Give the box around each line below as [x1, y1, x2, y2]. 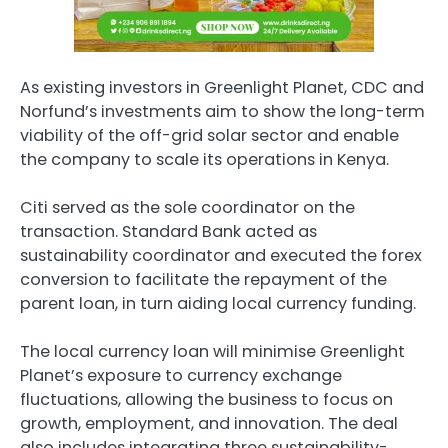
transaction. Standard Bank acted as [20, 219, 317, 243]
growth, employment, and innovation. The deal [20, 411, 398, 435]
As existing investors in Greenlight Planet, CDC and [20, 75, 424, 99]
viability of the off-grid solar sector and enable [20, 123, 399, 147]
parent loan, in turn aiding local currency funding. [20, 291, 416, 315]
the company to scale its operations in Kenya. [20, 147, 389, 171]
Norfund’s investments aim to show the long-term [20, 99, 425, 123]
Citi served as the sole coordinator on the [20, 195, 355, 219]
